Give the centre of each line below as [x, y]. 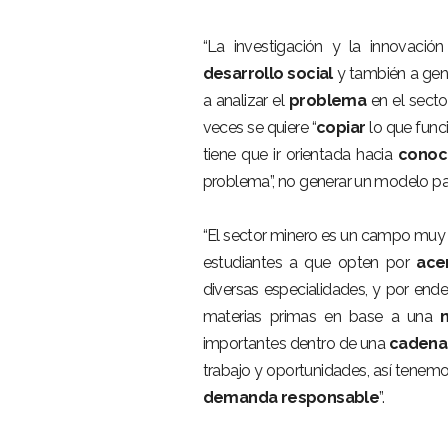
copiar [341, 127]
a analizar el [245, 100]
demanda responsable [291, 397]
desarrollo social [267, 73]
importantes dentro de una [295, 343]
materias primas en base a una [321, 316]
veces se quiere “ [259, 127]
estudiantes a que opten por [309, 262]
